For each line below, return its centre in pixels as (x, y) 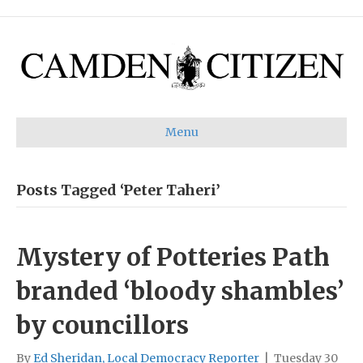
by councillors (102, 325)
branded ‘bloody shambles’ (180, 290)
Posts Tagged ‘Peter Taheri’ (118, 190)
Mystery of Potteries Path (173, 256)
